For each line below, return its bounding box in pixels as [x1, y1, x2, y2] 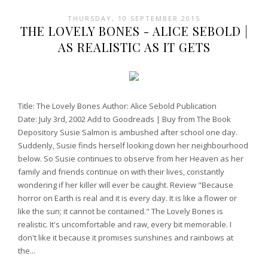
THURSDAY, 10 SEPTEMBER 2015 [68, 13, 200, 23]
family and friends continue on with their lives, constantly [18, 166, 224, 178]
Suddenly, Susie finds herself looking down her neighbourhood [18, 140, 248, 151]
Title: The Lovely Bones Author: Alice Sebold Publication [18, 100, 217, 112]
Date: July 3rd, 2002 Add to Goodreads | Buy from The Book [18, 114, 231, 125]
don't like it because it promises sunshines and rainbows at [18, 232, 233, 243]
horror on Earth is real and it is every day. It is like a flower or [18, 193, 237, 204]
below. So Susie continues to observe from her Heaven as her [18, 153, 243, 165]
